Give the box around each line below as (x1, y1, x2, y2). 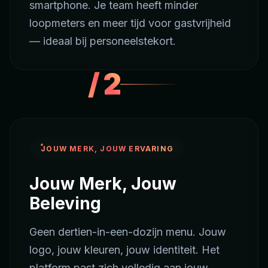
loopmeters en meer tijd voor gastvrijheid (29, 17, 231, 30)
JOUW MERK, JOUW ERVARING (41, 144, 173, 153)
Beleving (29, 193, 101, 214)
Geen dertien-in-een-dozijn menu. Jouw (29, 226, 226, 239)
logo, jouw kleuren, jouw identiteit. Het (29, 243, 220, 257)
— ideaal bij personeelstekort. (29, 35, 176, 48)
